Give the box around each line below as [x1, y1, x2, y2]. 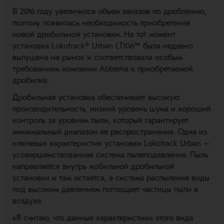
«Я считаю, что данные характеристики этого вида [12, 213, 193, 222]
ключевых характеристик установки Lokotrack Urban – [12, 139, 209, 148]
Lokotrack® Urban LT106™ [51, 41, 143, 50]
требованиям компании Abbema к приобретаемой [12, 64, 193, 73]
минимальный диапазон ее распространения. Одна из [12, 127, 207, 136]
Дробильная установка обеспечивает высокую [12, 93, 179, 102]
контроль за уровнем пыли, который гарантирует [12, 116, 188, 125]
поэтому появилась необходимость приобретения [12, 18, 190, 27]
